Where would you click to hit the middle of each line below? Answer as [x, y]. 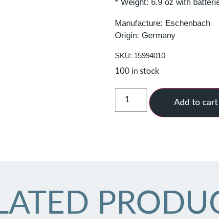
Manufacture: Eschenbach [163, 23]
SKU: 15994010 [140, 55]
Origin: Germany [145, 35]
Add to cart [196, 102]
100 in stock [137, 71]
